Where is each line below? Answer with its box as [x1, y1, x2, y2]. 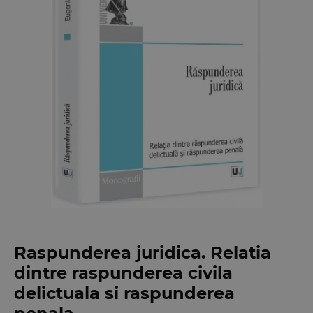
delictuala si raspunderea [14, 283, 235, 304]
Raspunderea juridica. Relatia [14, 242, 271, 263]
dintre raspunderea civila [14, 263, 233, 284]
